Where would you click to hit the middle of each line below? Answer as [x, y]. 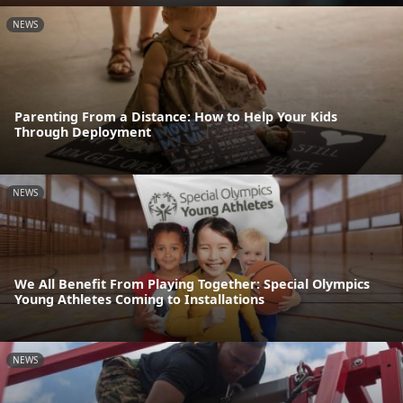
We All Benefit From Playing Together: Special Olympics [192, 284]
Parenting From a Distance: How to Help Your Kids [176, 116]
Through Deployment [83, 131]
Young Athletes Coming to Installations [139, 300]
